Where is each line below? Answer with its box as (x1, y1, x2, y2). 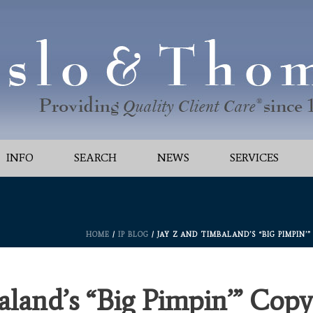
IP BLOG (118, 230, 149, 239)
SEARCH (73, 151, 117, 164)
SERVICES (229, 151, 279, 164)
